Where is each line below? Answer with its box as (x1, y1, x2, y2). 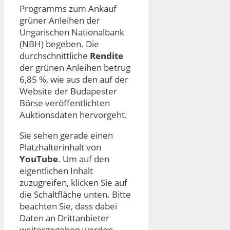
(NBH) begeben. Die (20, 38, 99, 50)
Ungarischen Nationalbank (20, 26, 124, 39)
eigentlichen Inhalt (20, 165, 93, 177)
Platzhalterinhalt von (20, 141, 101, 154)
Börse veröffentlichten (20, 97, 110, 109)
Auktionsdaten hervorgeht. (20, 109, 127, 121)
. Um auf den (58, 153, 109, 165)
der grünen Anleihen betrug (20, 62, 130, 74)
